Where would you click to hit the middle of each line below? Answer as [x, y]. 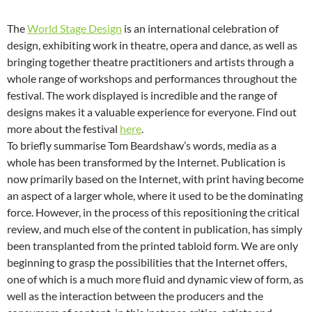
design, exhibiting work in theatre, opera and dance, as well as [152, 45]
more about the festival [63, 129]
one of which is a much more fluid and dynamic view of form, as [155, 279]
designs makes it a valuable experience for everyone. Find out [152, 112]
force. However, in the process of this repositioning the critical [153, 212]
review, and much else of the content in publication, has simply [155, 229]
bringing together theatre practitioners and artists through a [150, 62]
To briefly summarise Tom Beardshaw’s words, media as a [142, 146]
